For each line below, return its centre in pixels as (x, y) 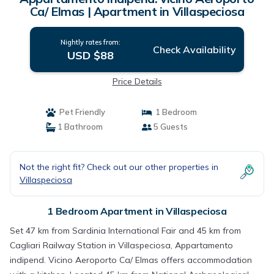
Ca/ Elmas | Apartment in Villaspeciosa (137, 11)
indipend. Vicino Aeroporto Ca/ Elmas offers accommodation (131, 260)
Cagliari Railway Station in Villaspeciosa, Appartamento (121, 245)
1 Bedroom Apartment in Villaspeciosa (137, 211)
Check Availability (194, 50)
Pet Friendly (80, 112)
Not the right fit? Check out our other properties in (119, 167)
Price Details (137, 81)
